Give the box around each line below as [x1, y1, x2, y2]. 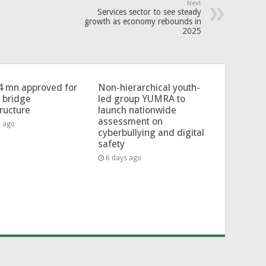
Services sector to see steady [97, 7, 201, 17]
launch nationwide [97, 104, 176, 116]
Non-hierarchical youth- [97, 82, 200, 94]
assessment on [97, 116, 163, 128]
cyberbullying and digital [97, 127, 204, 139]
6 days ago [105, 154, 141, 163]
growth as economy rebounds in [84, 17, 201, 27]
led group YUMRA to [97, 93, 185, 105]
